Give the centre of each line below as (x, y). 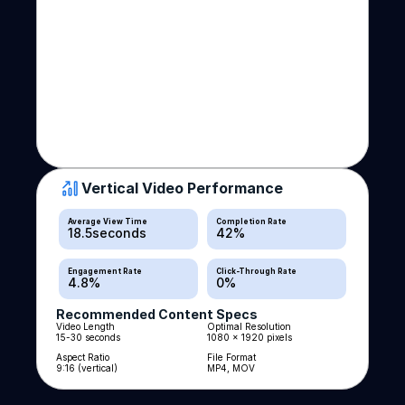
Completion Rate (251, 221)
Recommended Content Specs (157, 314)
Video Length (86, 326)
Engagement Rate (105, 271)
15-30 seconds (89, 337)
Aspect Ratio (83, 357)
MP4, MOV (231, 368)
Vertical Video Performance (183, 188)
